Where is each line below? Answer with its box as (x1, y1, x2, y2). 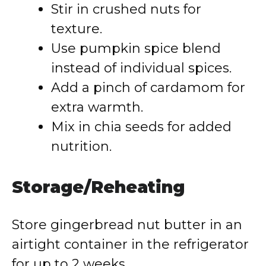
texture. (51, 21, 102, 37)
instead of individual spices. (51, 60, 232, 76)
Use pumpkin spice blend (51, 40, 221, 56)
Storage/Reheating (12, 177, 185, 197)
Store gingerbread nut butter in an (12, 217, 242, 233)
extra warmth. (51, 99, 143, 115)
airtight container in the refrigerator (12, 236, 249, 252)
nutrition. (51, 138, 112, 154)
